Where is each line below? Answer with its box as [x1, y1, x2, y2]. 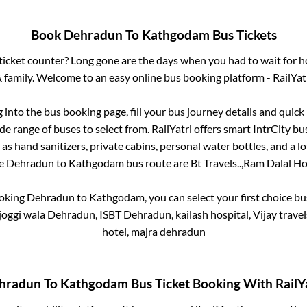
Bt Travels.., [190, 156, 243, 170]
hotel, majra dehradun [101, 225, 206, 238]
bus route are [123, 156, 191, 170]
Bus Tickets [209, 27, 277, 43]
